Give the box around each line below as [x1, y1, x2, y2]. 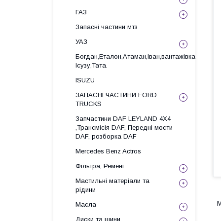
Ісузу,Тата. [75, 62, 108, 69]
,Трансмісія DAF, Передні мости [75, 124, 173, 131]
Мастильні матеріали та [75, 177, 149, 184]
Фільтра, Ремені [75, 162, 124, 170]
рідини [75, 186, 96, 193]
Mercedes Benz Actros [75, 147, 141, 155]
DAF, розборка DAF [75, 133, 137, 140]
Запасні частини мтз [75, 23, 138, 31]
